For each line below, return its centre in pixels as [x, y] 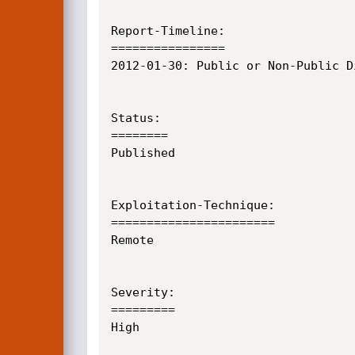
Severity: [143, 292]
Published [143, 153]
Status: [136, 118]
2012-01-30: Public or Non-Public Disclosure [150, 66]
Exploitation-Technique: [193, 205]
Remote [132, 240]
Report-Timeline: [168, 31]
